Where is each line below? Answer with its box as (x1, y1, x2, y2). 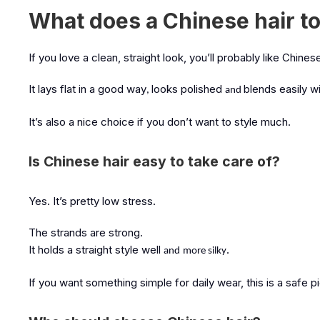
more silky (183, 246, 226, 256)
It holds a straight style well (29, 243, 161, 256)
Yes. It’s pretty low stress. (29, 194, 156, 208)
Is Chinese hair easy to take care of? (29, 153, 280, 170)
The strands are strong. (29, 226, 143, 239)
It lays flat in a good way (29, 82, 146, 96)
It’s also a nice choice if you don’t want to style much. (29, 115, 291, 129)
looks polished (151, 82, 222, 96)
